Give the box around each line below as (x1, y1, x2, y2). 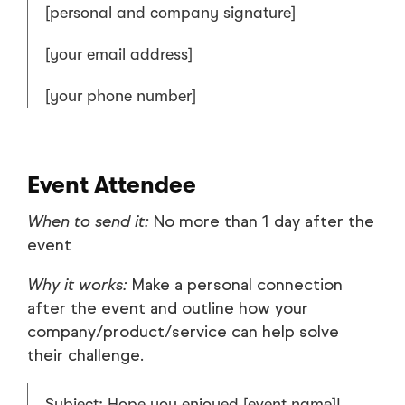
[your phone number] (45, 87, 196, 106)
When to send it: (27, 212, 149, 232)
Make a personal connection (127, 275, 343, 296)
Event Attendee (27, 172, 196, 199)
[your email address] (45, 45, 193, 64)
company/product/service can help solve (27, 322, 339, 343)
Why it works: (27, 275, 127, 296)
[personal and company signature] (45, 4, 296, 23)
